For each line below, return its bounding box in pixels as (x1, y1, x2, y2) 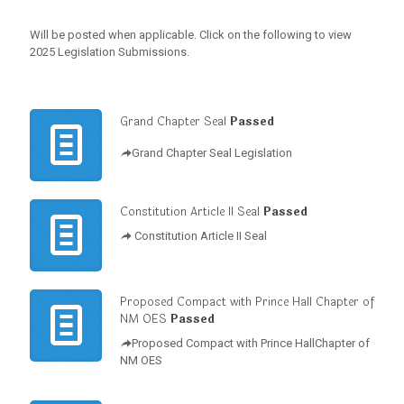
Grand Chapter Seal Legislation (132, 146, 292, 161)
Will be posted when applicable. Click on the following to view (30, 28, 352, 42)
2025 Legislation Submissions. (30, 45, 192, 60)
